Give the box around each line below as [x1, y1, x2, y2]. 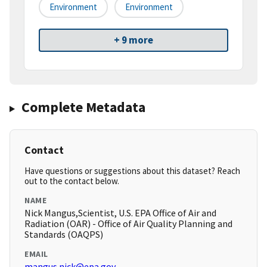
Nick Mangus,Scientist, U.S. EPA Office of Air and [24, 207, 216, 219]
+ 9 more [114, 33, 153, 47]
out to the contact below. [24, 175, 119, 187]
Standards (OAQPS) [24, 228, 103, 241]
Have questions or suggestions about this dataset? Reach [24, 165, 240, 177]
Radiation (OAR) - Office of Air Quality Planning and [24, 218, 232, 230]
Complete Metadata [21, 98, 145, 117]
